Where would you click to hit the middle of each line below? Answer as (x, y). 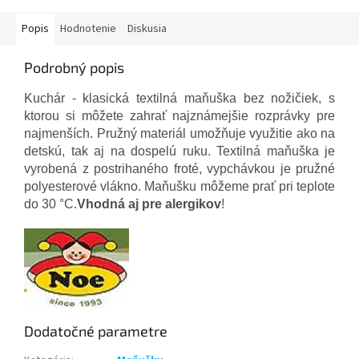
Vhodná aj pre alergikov (149, 204)
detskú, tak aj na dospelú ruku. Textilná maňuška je (179, 151)
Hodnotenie (88, 28)
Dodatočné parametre (96, 331)
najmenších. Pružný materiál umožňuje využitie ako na (179, 133)
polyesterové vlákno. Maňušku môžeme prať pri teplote (179, 186)
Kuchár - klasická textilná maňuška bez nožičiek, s (179, 98)
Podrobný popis (74, 67)
